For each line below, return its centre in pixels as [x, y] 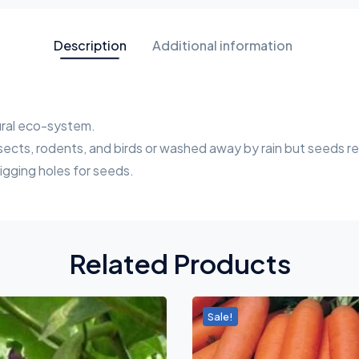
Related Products [179, 263]
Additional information [222, 46]
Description [90, 46]
